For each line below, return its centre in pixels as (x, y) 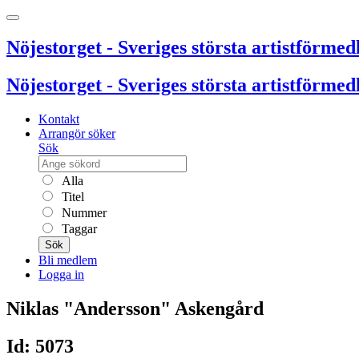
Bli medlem (68, 260)
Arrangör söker (77, 133)
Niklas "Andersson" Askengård (135, 308)
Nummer (83, 212)
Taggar (78, 228)
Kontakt (59, 119)
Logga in (61, 274)
